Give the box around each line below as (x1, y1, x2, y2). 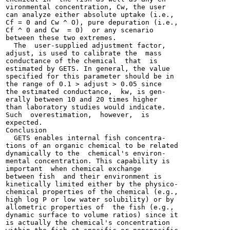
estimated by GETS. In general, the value (6, 65, 170, 72)
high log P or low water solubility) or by (6, 196, 174, 203)
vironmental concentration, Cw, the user (6, 3, 166, 11)
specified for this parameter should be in (6, 72, 174, 80)
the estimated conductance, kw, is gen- (6, 88, 166, 95)
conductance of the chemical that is (6, 57, 158, 65)
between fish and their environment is (6, 172, 162, 180)
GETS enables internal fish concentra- (6, 134, 166, 142)
